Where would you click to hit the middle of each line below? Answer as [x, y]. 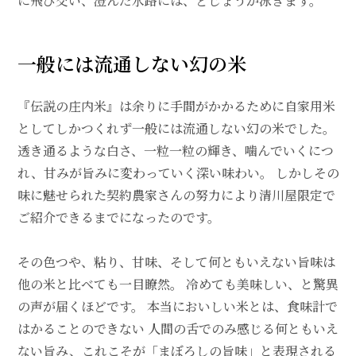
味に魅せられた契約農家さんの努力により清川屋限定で [176, 195]
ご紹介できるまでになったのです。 [118, 218]
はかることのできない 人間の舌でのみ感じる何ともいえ [178, 329]
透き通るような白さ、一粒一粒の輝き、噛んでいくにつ [175, 151]
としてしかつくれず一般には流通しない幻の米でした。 [176, 129]
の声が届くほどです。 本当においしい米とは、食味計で [177, 307]
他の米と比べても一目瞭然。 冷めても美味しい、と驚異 [178, 284]
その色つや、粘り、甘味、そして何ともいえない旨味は [176, 262]
